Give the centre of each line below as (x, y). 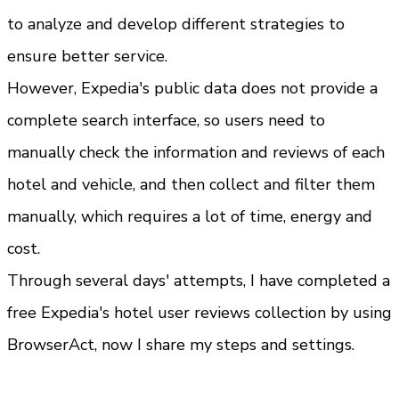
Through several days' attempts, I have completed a (199, 280)
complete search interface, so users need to (166, 120)
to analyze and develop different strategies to (176, 24)
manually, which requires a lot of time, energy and (190, 216)
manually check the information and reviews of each (196, 152)
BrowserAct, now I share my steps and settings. (181, 344)
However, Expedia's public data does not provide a (192, 88)
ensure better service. (87, 56)
